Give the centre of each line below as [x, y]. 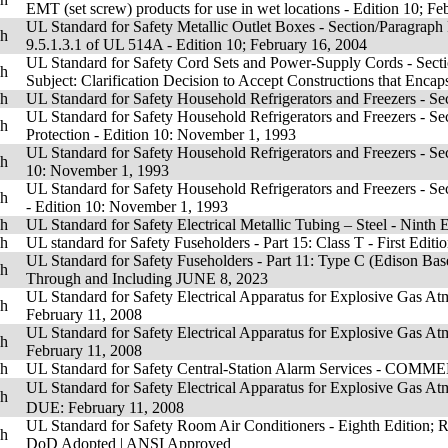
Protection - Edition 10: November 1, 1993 [161, 134]
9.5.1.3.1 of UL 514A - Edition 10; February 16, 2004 [196, 44]
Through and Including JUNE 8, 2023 [147, 278]
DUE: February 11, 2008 [105, 407]
